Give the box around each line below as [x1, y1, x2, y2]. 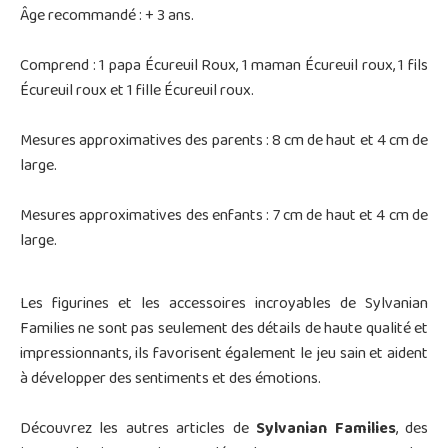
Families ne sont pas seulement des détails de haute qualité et [20, 313, 428, 346]
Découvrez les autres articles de [20, 413, 257, 446]
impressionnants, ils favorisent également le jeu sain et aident [20, 338, 428, 371]
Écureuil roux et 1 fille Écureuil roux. [20, 75, 254, 108]
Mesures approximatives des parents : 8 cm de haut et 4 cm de [20, 125, 428, 158]
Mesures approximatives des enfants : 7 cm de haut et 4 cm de [20, 200, 428, 233]
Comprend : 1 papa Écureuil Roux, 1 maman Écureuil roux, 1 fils [20, 50, 428, 83]
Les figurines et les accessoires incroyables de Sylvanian [20, 288, 428, 321]
